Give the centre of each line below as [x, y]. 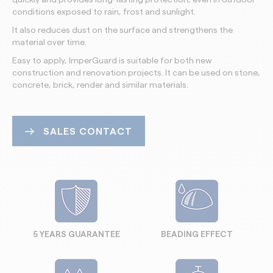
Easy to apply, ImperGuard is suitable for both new [112, 61]
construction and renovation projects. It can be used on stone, [136, 73]
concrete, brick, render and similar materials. [100, 85]
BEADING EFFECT [197, 234]
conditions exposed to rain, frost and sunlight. [104, 12]
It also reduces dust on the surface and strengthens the [122, 30]
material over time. [49, 42]
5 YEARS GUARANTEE [76, 234]
